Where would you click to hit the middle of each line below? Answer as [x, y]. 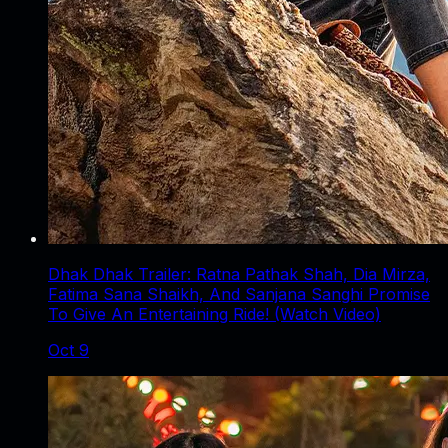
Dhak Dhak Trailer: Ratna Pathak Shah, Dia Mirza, [239, 274]
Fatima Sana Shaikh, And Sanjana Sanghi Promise [239, 294]
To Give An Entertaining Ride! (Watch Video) [214, 314]
